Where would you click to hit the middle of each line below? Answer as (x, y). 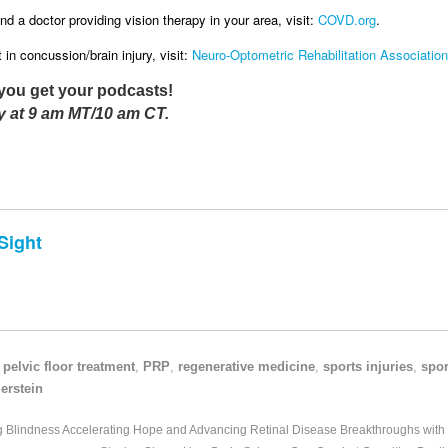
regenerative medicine (247, 367)
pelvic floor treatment (69, 367)
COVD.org (347, 20)
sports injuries (368, 367)
